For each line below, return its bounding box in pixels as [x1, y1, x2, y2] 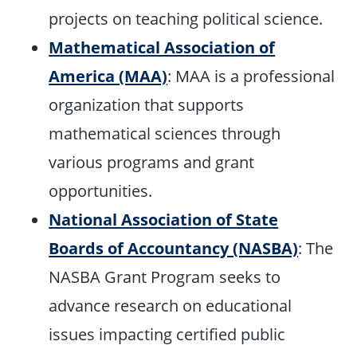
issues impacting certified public [49, 322, 286, 345]
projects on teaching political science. [49, 6, 324, 29]
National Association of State [49, 207, 279, 230]
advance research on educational [49, 293, 292, 316]
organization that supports [49, 92, 245, 116]
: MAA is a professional [167, 64, 335, 87]
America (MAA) [49, 64, 168, 87]
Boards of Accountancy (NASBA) [49, 236, 299, 259]
